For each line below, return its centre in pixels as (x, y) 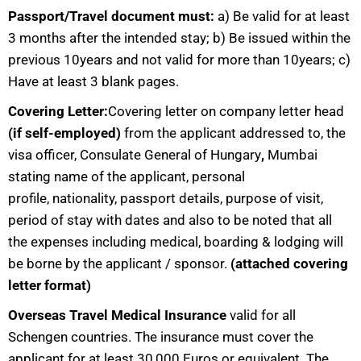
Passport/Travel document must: (111, 16)
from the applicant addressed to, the (235, 133)
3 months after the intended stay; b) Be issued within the (179, 38)
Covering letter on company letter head (226, 111)
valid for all (261, 315)
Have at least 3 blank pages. (95, 81)
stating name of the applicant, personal (127, 176)
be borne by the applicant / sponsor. (119, 263)
